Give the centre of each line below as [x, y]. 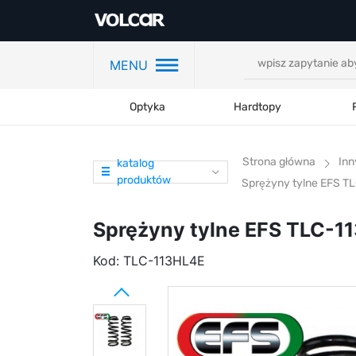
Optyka [147, 107]
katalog [135, 163]
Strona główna [279, 162]
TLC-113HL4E [164, 261]
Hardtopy [258, 107]
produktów [144, 180]
